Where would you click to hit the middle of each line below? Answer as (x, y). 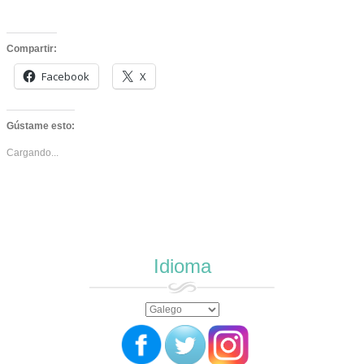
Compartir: (32, 49)
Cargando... (32, 153)
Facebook (65, 77)
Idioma (182, 266)
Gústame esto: (41, 126)
